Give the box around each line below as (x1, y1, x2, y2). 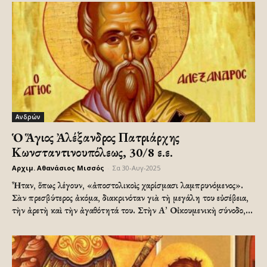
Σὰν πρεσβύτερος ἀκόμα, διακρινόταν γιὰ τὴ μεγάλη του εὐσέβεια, (12, 191, 249, 203)
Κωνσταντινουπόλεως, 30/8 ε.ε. (12, 144, 173, 160)
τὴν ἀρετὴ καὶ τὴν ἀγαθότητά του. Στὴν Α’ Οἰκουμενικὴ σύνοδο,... (12, 204, 253, 216)
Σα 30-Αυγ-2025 (113, 163, 160, 172)
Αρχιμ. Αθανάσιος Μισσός (12, 163, 104, 172)
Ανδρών (15, 112, 41, 121)
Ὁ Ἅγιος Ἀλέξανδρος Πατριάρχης (12, 129, 179, 145)
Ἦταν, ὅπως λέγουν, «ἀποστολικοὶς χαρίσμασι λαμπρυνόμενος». (12, 179, 243, 191)
